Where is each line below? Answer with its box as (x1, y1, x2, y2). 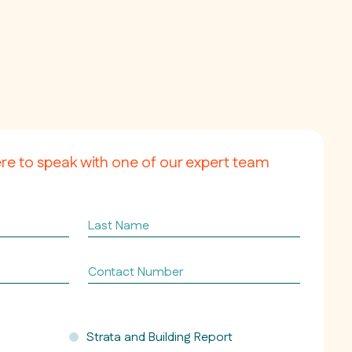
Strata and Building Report (86, 328, 233, 346)
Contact (87, 258, 134, 277)
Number (87, 273, 134, 291)
